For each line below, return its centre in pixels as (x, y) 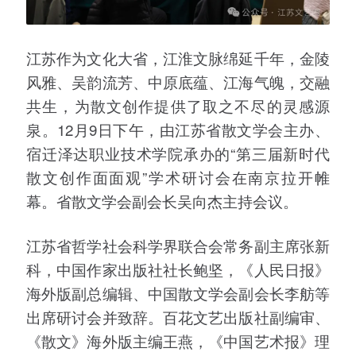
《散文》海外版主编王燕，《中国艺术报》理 (178, 341)
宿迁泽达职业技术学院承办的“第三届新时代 (178, 153)
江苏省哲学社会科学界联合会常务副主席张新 (178, 246)
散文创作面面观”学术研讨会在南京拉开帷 (178, 176)
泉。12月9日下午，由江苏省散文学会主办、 (178, 129)
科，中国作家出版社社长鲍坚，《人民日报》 (178, 269)
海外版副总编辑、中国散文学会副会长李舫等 (178, 293)
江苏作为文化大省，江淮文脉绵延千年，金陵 (178, 57)
